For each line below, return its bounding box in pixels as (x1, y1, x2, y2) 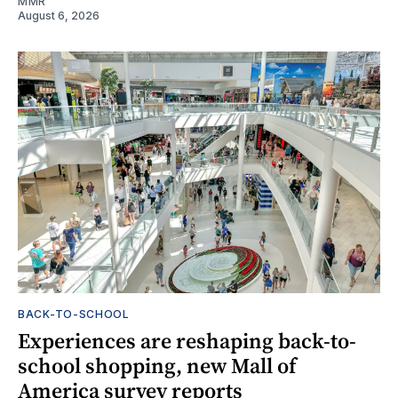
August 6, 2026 (18, 9, 99, 23)
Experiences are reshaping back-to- (18, 326, 356, 356)
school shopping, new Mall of (18, 351, 297, 381)
